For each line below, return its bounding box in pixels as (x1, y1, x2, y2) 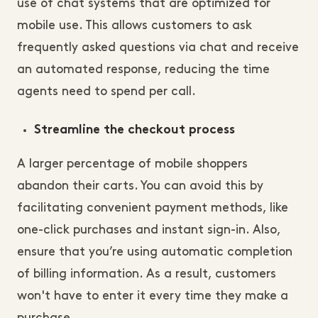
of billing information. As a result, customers (17, 268, 276, 280)
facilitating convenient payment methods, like (17, 202, 288, 214)
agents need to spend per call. (17, 86, 196, 98)
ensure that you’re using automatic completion (17, 246, 292, 258)
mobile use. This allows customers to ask (17, 20, 252, 32)
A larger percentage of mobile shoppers (17, 158, 248, 170)
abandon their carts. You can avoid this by (17, 180, 263, 192)
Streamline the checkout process (34, 125, 235, 137)
